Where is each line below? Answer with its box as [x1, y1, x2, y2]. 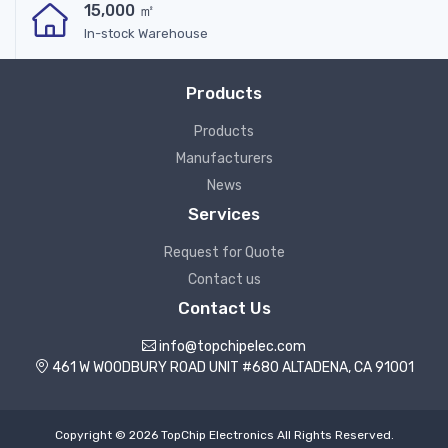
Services [188, 203, 260, 224]
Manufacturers [175, 149, 273, 167]
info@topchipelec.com [159, 337, 306, 355]
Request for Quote [163, 243, 285, 261]
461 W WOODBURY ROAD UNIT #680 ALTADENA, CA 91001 [48, 358, 414, 376]
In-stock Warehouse [84, 25, 208, 41]
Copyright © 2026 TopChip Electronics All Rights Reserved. [54, 427, 394, 442]
